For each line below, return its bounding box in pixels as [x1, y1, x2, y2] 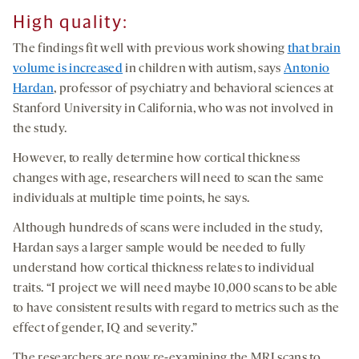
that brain [287, 42, 341, 56]
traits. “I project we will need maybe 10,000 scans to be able [13, 282, 338, 296]
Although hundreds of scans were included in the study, [13, 222, 323, 236]
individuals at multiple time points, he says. [13, 192, 250, 206]
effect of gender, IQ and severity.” [13, 322, 198, 336]
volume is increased [13, 63, 123, 76]
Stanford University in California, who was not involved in [13, 103, 334, 116]
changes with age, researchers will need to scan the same [13, 172, 324, 186]
